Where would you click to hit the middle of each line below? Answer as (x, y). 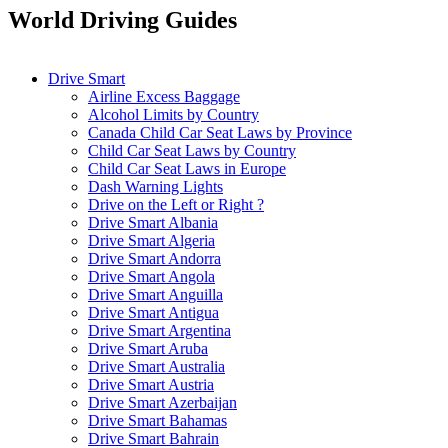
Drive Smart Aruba (148, 348)
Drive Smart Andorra (154, 258)
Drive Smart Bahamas (157, 420)
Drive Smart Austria (151, 384)
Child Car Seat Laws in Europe (187, 168)
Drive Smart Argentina (159, 330)
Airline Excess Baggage (164, 96)
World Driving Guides (122, 19)
